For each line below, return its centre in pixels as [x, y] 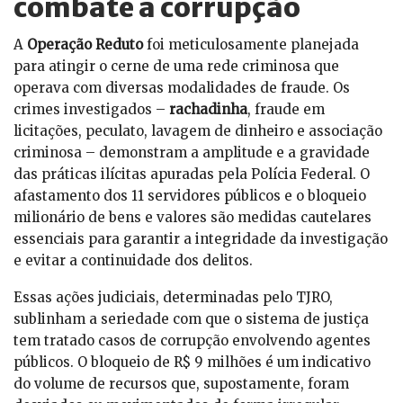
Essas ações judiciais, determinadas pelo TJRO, [173, 298]
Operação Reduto [85, 45]
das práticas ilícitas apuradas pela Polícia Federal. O [192, 175]
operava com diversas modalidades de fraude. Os [182, 88]
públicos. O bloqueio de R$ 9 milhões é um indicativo [192, 363]
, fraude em [286, 110]
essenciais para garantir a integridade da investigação [201, 239]
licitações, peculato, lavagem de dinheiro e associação [198, 131]
